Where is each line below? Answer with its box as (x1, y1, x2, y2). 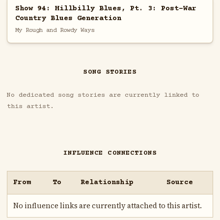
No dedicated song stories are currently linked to (6, 91, 199, 100)
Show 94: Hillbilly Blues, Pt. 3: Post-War (15, 4, 196, 13)
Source (166, 178, 193, 187)
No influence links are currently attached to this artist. (13, 201, 202, 211)
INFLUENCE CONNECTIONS (63, 149, 157, 158)
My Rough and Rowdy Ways (15, 27, 94, 34)
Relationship (81, 178, 134, 187)
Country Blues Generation (15, 14, 121, 23)
